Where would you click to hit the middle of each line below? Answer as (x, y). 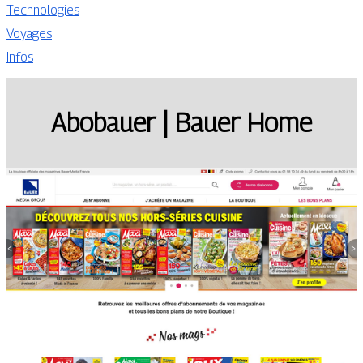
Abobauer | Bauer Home (181, 123)
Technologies (43, 10)
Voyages (29, 34)
